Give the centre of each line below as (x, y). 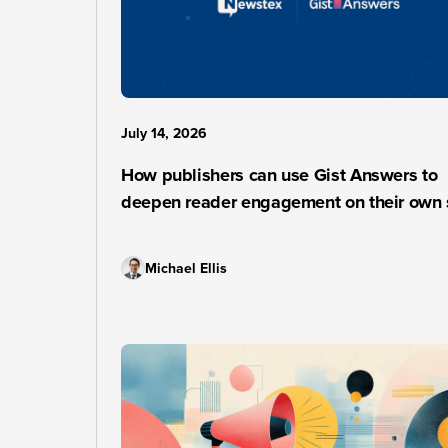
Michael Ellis (186, 268)
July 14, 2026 (164, 133)
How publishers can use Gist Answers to (279, 175)
